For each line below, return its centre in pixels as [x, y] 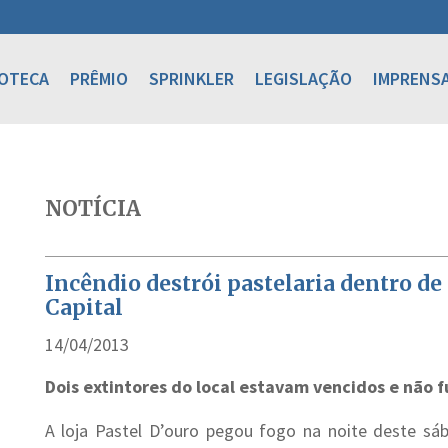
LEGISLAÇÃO [303, 78]
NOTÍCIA [92, 208]
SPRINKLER [191, 78]
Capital [83, 307]
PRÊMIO [99, 78]
